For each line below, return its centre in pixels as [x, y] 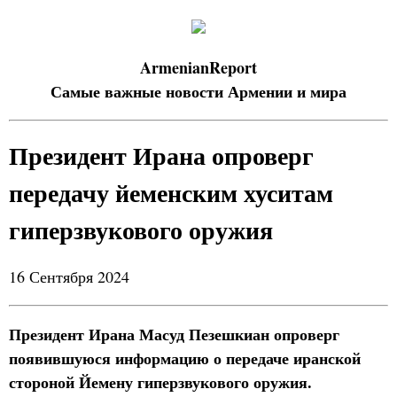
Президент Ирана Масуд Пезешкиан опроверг [174, 334]
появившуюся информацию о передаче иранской [185, 358]
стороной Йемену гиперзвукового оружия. [160, 382]
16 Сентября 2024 [69, 276]
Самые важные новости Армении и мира [198, 91]
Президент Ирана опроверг [161, 156]
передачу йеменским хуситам [171, 193]
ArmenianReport [198, 67]
